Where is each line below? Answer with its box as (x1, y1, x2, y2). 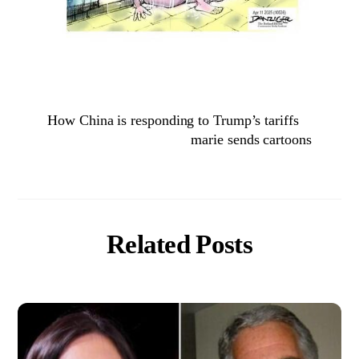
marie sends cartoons (191, 131, 312, 148)
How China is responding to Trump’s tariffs (47, 112, 299, 129)
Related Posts (106, 229, 253, 260)
